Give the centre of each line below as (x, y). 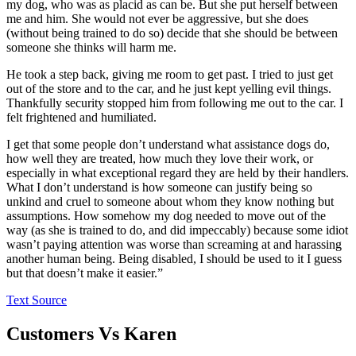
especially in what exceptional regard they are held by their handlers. (178, 172)
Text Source (37, 300)
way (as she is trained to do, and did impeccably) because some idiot (177, 230)
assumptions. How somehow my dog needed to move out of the (166, 215)
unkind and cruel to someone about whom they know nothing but (170, 201)
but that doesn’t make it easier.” (85, 273)
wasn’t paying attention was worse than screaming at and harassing (174, 244)
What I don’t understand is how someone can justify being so (159, 187)
